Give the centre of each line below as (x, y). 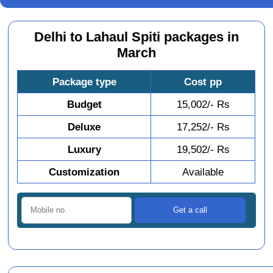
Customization (84, 172)
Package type (84, 82)
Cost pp (203, 82)
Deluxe (84, 127)
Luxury (84, 150)
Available (203, 172)
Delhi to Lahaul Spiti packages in (136, 37)
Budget (84, 105)
